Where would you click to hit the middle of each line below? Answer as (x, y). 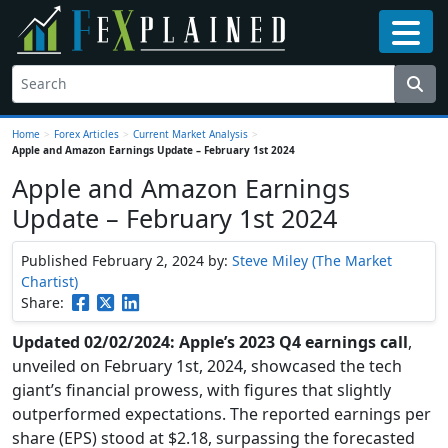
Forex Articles (86, 133)
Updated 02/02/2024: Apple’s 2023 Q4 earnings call (210, 341)
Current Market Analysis (190, 133)
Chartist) (49, 281)
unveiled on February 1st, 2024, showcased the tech (207, 365)
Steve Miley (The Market (312, 260)
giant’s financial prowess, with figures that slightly (201, 389)
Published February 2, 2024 (114, 260)
